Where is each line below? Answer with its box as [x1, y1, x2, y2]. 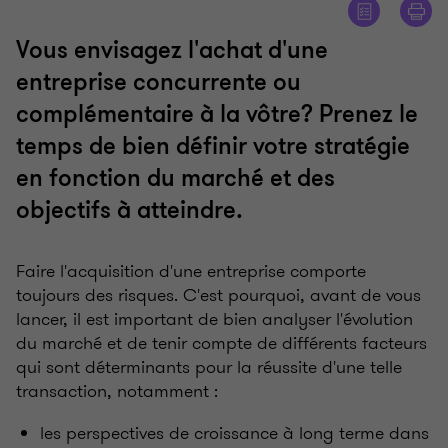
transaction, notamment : [16, 378, 218, 405]
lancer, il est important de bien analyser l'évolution [16, 306, 413, 333]
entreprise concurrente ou [16, 67, 301, 99]
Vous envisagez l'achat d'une [16, 35, 328, 67]
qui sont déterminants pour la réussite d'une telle [16, 354, 402, 381]
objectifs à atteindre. [16, 195, 243, 227]
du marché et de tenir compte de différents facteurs [16, 330, 427, 357]
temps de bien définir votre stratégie [16, 131, 410, 163]
